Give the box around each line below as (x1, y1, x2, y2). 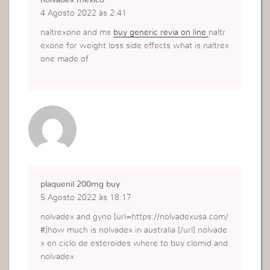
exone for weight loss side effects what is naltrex (40, 42, 230, 51)
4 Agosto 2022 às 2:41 (40, 9, 127, 18)
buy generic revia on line (113, 28, 209, 37)
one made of (40, 55, 89, 64)
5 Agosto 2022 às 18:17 (40, 193, 132, 202)
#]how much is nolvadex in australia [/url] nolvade (40, 226, 228, 235)
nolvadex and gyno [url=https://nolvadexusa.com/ (40, 213, 229, 222)
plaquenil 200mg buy (40, 180, 121, 189)
